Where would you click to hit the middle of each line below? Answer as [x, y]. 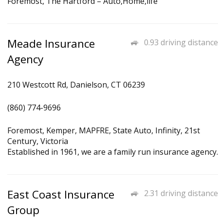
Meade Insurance [51, 44]
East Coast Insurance [61, 194]
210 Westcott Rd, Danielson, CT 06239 [76, 85]
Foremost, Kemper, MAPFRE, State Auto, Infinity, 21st [104, 130]
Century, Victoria [38, 141]
